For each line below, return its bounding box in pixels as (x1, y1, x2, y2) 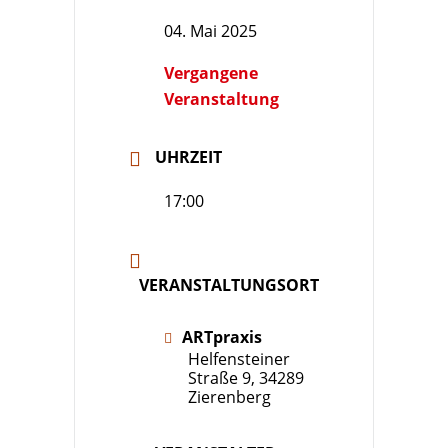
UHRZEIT (155, 145, 222, 168)
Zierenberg (188, 385, 271, 408)
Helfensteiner (188, 347, 290, 370)
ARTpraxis (182, 325, 262, 348)
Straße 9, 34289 (188, 366, 304, 389)
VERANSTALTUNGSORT (139, 273, 319, 296)
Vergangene (164, 61, 258, 84)
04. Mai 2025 (164, 19, 257, 42)
